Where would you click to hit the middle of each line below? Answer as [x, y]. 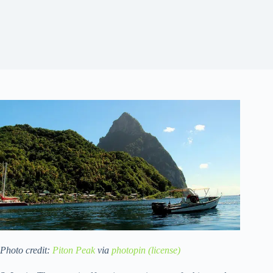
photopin [129, 250]
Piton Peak [74, 250]
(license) [164, 250]
